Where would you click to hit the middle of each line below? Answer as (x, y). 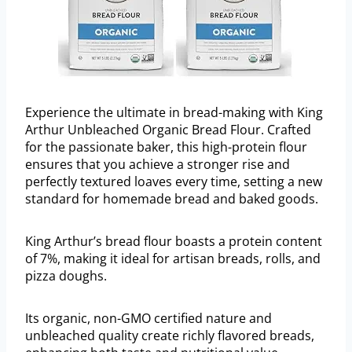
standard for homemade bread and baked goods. (172, 199)
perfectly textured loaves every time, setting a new (174, 182)
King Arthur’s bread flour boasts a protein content (174, 242)
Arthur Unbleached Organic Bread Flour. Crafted (168, 130)
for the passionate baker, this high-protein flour (166, 147)
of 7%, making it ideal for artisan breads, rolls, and (173, 259)
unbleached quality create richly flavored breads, (170, 336)
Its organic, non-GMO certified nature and (148, 319)
